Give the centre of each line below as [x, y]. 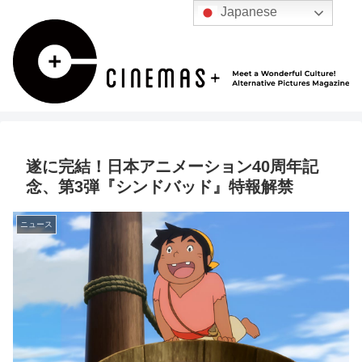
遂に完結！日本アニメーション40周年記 [172, 167]
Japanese [248, 12]
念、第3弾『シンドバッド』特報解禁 [160, 187]
